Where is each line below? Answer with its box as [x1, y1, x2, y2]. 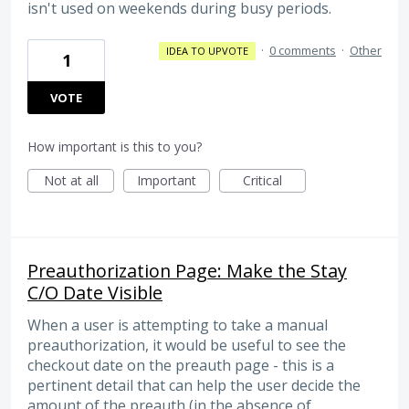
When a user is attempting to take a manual [27, 314, 328, 335]
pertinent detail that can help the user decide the [27, 374, 361, 395]
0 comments [269, 41, 336, 58]
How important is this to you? [27, 137, 202, 155]
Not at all [43, 171, 99, 189]
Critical [243, 171, 282, 189]
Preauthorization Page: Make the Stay [27, 257, 347, 283]
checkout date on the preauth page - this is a [27, 354, 334, 375]
